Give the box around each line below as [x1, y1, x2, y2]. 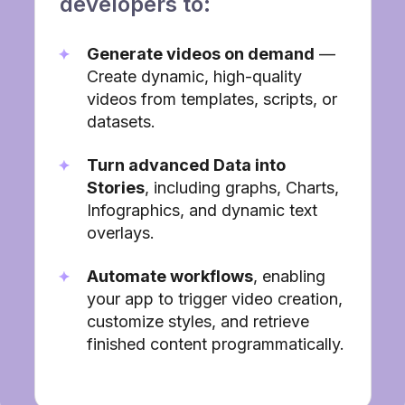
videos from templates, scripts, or [86, 89, 337, 109]
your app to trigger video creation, [86, 289, 343, 309]
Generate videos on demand [86, 44, 315, 64]
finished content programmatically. [86, 334, 344, 354]
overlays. [86, 223, 155, 243]
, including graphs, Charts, [144, 178, 339, 198]
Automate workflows [86, 267, 253, 287]
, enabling [252, 267, 325, 287]
